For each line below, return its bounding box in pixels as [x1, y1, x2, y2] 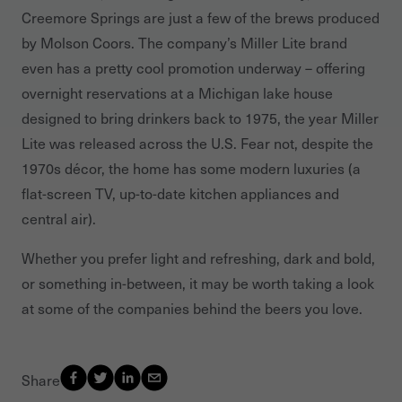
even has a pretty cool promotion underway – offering [22, 57, 365, 77]
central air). [22, 208, 96, 228]
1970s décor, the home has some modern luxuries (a [22, 158, 361, 178]
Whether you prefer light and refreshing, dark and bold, [22, 248, 375, 267]
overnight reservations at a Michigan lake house [22, 83, 333, 102]
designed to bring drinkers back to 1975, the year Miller [22, 108, 379, 127]
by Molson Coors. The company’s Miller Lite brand [22, 32, 347, 52]
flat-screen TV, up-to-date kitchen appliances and [22, 183, 339, 203]
